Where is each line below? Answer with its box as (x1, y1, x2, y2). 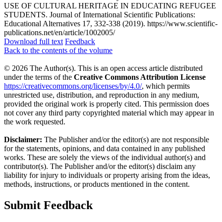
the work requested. (4, 117, 65, 126)
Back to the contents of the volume (4, 46, 112, 55)
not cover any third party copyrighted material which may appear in (4, 108, 214, 117)
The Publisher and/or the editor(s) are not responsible (42, 135, 209, 144)
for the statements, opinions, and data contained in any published (4, 144, 205, 153)
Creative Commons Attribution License (74, 72, 206, 81)
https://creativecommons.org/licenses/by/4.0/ (4, 81, 142, 90)
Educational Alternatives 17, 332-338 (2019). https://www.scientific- (4, 19, 218, 28)
